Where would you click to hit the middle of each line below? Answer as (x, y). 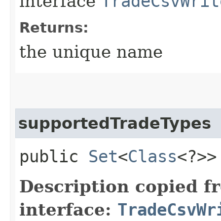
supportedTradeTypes (115, 123)
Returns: (54, 27)
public (54, 156)
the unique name (91, 52)
